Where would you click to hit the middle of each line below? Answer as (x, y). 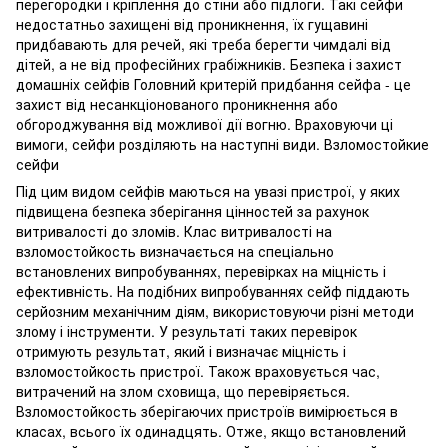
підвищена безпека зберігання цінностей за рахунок (192, 211)
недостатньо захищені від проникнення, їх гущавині (192, 24)
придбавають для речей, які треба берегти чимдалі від (203, 44)
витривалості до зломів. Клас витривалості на (174, 231)
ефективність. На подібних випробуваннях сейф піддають (213, 291)
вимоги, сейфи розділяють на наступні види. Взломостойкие (222, 144)
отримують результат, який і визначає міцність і (181, 351)
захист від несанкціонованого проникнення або (177, 104)
